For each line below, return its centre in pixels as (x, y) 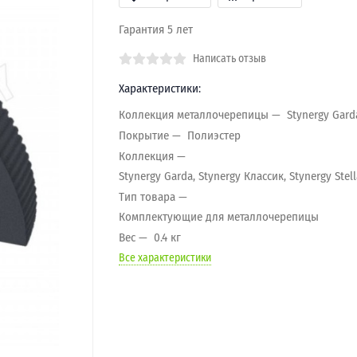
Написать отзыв (229, 59)
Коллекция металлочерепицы (193, 114)
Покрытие (143, 135)
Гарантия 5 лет (155, 29)
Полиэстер (214, 135)
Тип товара (147, 196)
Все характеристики (165, 258)
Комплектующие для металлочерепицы (218, 216)
